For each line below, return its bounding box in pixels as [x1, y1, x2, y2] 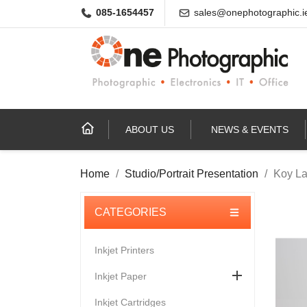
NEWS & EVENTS [211, 123, 288, 135]
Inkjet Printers [95, 244, 154, 256]
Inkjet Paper [95, 270, 147, 282]
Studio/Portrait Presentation [125, 167, 258, 180]
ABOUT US [125, 123, 174, 135]
